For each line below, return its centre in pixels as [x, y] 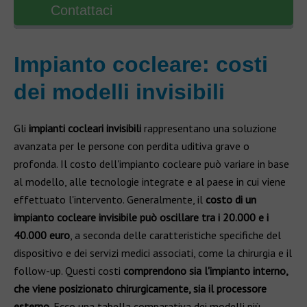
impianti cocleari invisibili [84, 128]
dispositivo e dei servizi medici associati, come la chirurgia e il [153, 253]
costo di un [231, 199]
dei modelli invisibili [119, 92]
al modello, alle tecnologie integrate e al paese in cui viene [150, 182]
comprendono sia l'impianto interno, [206, 271]
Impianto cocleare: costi [141, 64]
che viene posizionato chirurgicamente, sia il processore [140, 288]
